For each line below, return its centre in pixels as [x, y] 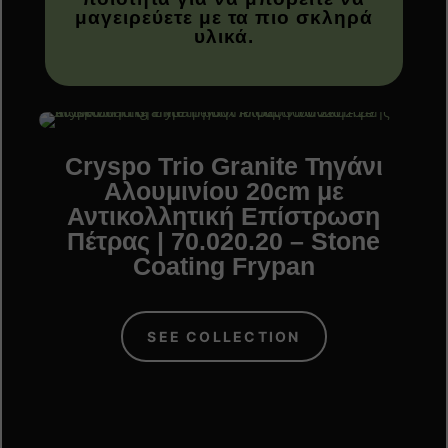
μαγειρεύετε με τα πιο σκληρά [223, 17]
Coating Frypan [223, 265]
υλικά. [223, 36]
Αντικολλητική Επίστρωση [224, 215]
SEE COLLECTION [224, 336]
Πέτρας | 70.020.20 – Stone [224, 240]
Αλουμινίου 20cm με [223, 190]
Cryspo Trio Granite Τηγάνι [223, 165]
